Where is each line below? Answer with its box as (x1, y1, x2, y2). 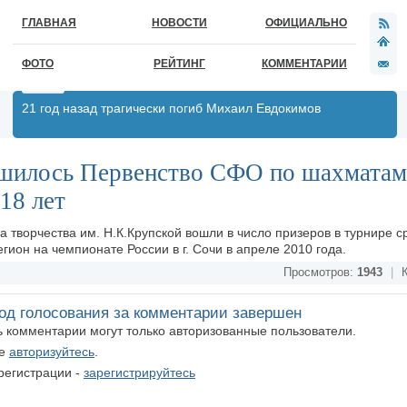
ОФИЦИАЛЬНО (265, 16, 347, 29)
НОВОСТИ (152, 16, 207, 29)
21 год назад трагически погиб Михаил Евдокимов (22, 101, 321, 115)
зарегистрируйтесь (84, 365, 195, 380)
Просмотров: (283, 266, 357, 279)
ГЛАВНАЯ (22, 16, 76, 29)
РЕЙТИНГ (154, 57, 205, 70)
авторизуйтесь (9, 344, 94, 359)
